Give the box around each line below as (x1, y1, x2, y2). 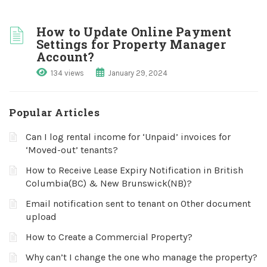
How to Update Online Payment (36, 24, 232, 39)
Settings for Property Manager (36, 36, 226, 52)
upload (26, 211, 57, 222)
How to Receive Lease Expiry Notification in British (26, 164, 243, 176)
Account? (36, 49, 95, 64)
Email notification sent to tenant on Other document (26, 198, 251, 209)
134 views (51, 69, 84, 77)
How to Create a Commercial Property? (26, 231, 193, 243)
